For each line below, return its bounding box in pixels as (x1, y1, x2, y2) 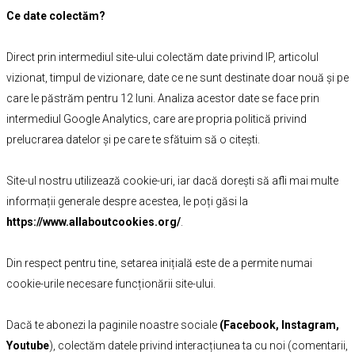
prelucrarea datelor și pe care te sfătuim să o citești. (6, 133, 260, 146)
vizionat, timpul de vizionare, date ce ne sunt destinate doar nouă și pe (6, 71, 349, 84)
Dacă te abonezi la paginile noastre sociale (6, 319, 219, 331)
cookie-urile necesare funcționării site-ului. (6, 277, 216, 290)
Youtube (6, 339, 49, 352)
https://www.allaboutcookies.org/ (6, 216, 181, 228)
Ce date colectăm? (6, 10, 105, 22)
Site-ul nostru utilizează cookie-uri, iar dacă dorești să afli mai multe (6, 174, 338, 187)
